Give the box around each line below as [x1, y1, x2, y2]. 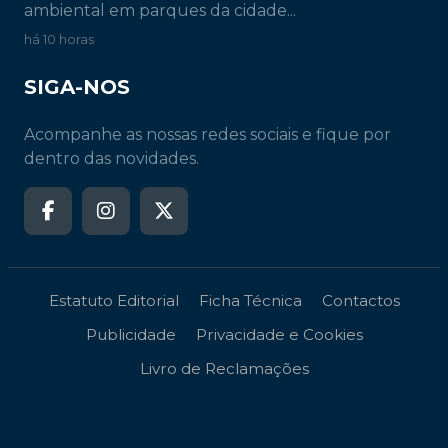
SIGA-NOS [24, 76, 130, 101]
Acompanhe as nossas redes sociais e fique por [24, 126, 391, 146]
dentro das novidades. [24, 150, 199, 170]
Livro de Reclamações [139, 360, 309, 380]
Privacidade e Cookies [195, 326, 363, 346]
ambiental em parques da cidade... [24, 2, 296, 22]
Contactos [321, 292, 400, 312]
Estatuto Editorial [48, 292, 179, 312]
